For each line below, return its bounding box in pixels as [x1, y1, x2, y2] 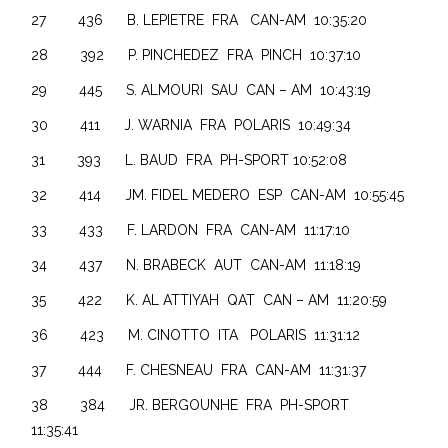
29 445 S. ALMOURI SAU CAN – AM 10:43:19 [31, 81, 372, 98]
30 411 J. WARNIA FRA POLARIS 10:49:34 [31, 116, 372, 133]
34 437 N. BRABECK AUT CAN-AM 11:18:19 [31, 256, 366, 273]
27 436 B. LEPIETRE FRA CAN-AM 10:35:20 [31, 11, 372, 28]
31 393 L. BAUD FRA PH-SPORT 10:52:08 [31, 151, 376, 168]
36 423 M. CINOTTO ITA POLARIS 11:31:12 [31, 326, 369, 343]
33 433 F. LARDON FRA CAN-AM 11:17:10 [31, 221, 371, 238]
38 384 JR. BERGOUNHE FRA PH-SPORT [31, 396, 354, 413]
